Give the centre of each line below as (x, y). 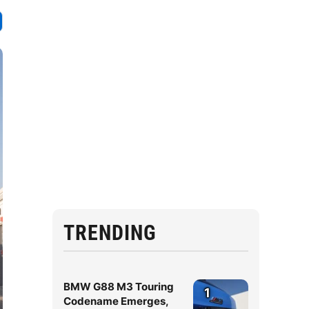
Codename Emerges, (116, 301)
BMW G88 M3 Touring (119, 287)
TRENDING (110, 233)
